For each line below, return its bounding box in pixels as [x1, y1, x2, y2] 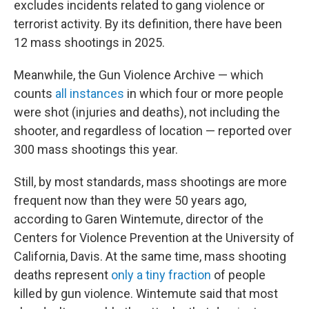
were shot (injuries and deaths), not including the [14, 105, 280, 119]
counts [14, 86, 55, 101]
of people [211, 268, 266, 282]
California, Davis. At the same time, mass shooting [14, 249, 286, 263]
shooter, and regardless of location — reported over [14, 123, 292, 138]
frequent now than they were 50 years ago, [14, 193, 246, 208]
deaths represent [14, 268, 111, 282]
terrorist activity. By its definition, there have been [14, 17, 282, 31]
